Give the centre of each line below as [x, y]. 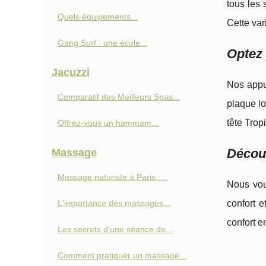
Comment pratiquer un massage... [122, 255]
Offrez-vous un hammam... [108, 123]
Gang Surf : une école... [102, 43]
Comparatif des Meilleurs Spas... [119, 97]
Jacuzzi [71, 72]
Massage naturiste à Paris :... [113, 177]
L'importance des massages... [114, 203]
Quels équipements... [98, 17]
